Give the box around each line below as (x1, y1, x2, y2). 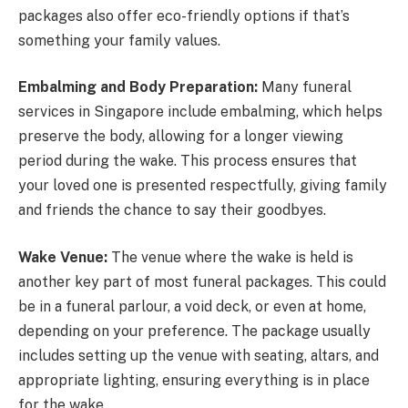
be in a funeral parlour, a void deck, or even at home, (18, 297, 366, 315)
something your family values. (18, 31, 220, 49)
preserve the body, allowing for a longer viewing (18, 127, 343, 146)
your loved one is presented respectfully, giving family (18, 177, 387, 195)
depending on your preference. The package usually (18, 321, 371, 340)
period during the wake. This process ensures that (18, 152, 357, 170)
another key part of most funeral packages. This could (18, 272, 386, 291)
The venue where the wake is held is (107, 248, 353, 266)
